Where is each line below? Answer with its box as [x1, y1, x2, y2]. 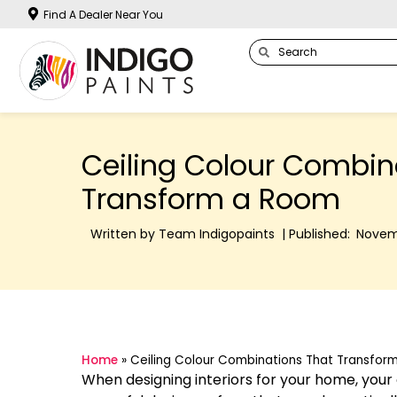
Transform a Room [82, 179, 340, 220]
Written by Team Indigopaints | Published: [90, 225, 350, 244]
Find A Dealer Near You [43, 7, 163, 22]
